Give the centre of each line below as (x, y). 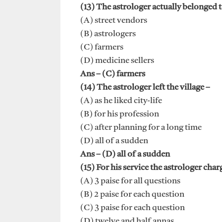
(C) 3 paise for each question (133, 208)
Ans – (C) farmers (113, 74)
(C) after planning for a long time (141, 128)
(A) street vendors (114, 21)
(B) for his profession (120, 114)
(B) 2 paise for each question (132, 195)
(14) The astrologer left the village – (145, 88)
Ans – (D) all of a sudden (125, 155)
